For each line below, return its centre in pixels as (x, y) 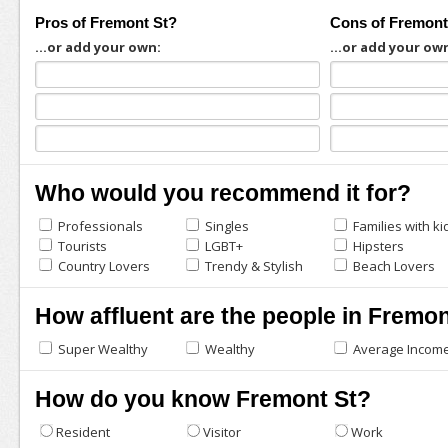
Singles (226, 226)
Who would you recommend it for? (222, 193)
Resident (82, 432)
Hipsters (377, 246)
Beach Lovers (393, 266)
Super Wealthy (101, 349)
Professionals (98, 226)
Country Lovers (102, 266)
